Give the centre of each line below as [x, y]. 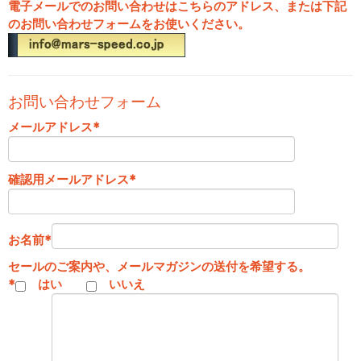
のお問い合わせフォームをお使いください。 [129, 23]
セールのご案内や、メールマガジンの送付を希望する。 [159, 266]
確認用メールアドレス [68, 179]
